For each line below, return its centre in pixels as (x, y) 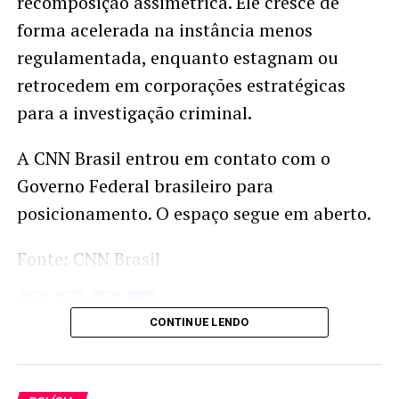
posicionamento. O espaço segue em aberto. (194, 214)
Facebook (143, 305)
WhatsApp (184, 305)
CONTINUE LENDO (199, 322)
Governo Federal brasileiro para (145, 186)
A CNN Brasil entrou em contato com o (173, 159)
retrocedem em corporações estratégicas (181, 85)
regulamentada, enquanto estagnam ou (177, 58)
